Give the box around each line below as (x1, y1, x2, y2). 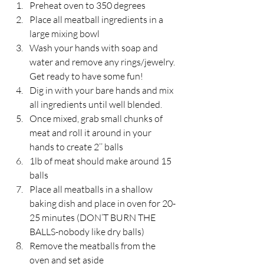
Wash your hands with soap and (29, 41, 160, 54)
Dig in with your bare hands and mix (29, 84, 175, 96)
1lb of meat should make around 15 (29, 154, 173, 167)
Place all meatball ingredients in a (29, 13, 165, 25)
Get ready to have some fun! (29, 70, 143, 82)
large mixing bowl (29, 27, 100, 39)
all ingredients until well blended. (29, 98, 162, 110)
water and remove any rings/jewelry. (29, 55, 177, 68)
